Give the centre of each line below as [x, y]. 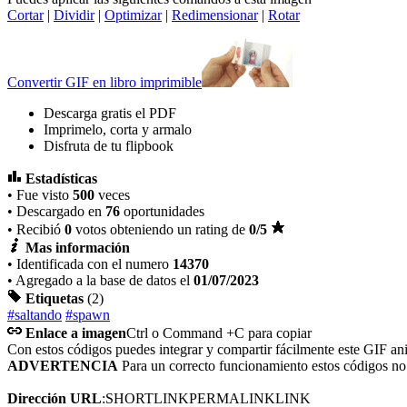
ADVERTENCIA [63, 365]
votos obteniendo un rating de [160, 229]
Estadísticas [61, 178]
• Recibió [36, 229]
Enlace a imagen [76, 333]
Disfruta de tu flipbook [109, 145]
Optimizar [133, 15]
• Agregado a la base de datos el [100, 280]
